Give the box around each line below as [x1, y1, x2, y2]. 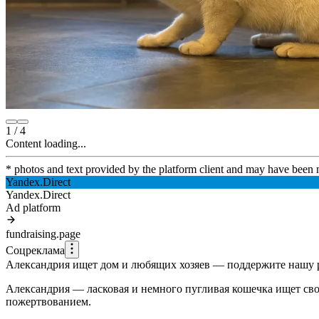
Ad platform [6, 201, 61, 214]
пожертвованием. [6, 295, 91, 308]
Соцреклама [6, 244, 65, 256]
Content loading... [6, 137, 86, 150]
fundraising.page [6, 227, 80, 240]
